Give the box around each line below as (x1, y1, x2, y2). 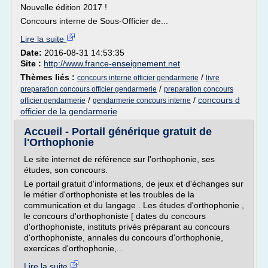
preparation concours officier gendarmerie (20, 85, 157, 93)
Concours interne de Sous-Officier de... (20, 16, 168, 26)
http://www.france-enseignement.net (44, 59, 180, 68)
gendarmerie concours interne (93, 96, 191, 105)
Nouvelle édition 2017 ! (20, 2, 107, 12)
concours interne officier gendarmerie (77, 74, 199, 82)
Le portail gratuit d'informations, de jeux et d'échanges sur (24, 179, 243, 188)
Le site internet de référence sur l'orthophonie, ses (24, 154, 215, 164)
